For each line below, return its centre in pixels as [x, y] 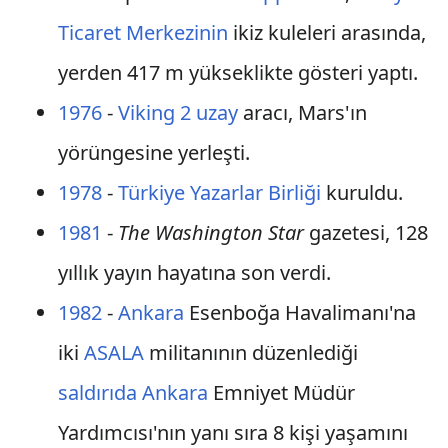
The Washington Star [210, 232]
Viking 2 [154, 112]
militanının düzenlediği [250, 352]
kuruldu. [361, 192]
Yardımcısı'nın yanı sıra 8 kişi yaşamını [232, 432]
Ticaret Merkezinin [142, 32]
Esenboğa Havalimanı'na [299, 312]
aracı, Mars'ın [302, 112]
